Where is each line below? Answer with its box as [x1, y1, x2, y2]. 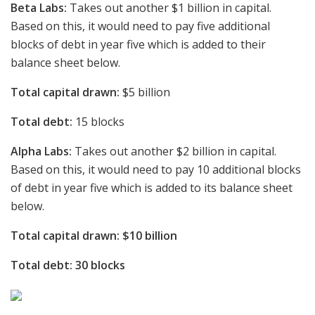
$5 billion [120, 84, 170, 100]
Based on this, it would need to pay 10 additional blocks [11, 161, 301, 177]
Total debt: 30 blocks [11, 257, 125, 273]
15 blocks [72, 113, 124, 129]
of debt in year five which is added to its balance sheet [11, 179, 292, 195]
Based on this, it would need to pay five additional [11, 18, 270, 34]
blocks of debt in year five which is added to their [11, 36, 266, 52]
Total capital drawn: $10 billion [11, 227, 177, 243]
